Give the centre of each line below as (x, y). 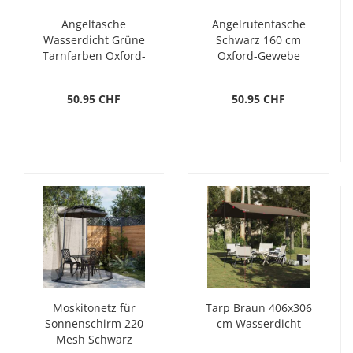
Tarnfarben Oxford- (94, 56)
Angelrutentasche (258, 24)
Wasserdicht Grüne (94, 40)
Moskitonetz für (94, 308)
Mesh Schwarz (94, 339)
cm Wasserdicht (258, 323)
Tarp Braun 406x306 (258, 308)
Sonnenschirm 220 (94, 323)
